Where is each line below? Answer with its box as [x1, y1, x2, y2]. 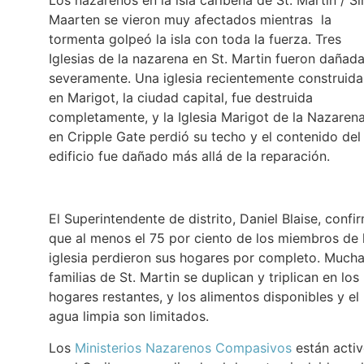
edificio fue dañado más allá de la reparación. [49, 148, 330, 165]
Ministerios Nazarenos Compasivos [75, 339, 292, 356]
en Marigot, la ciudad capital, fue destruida [49, 89, 313, 106]
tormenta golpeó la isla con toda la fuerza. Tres [49, 31, 341, 48]
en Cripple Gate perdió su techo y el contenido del [49, 128, 361, 145]
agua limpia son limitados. [49, 308, 209, 325]
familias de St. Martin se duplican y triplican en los [49, 269, 359, 286]
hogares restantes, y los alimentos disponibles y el [49, 288, 359, 305]
